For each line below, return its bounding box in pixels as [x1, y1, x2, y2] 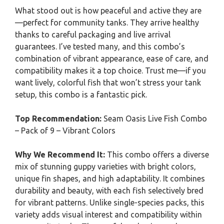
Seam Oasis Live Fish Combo [101, 114, 207, 123]
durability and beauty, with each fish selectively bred [15, 186, 203, 195]
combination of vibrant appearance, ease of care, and [15, 54, 208, 63]
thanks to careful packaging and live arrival [15, 30, 170, 39]
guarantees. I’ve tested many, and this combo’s [15, 42, 185, 51]
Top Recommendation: [15, 114, 101, 123]
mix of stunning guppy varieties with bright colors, [15, 162, 196, 171]
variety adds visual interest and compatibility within [15, 210, 202, 219]
